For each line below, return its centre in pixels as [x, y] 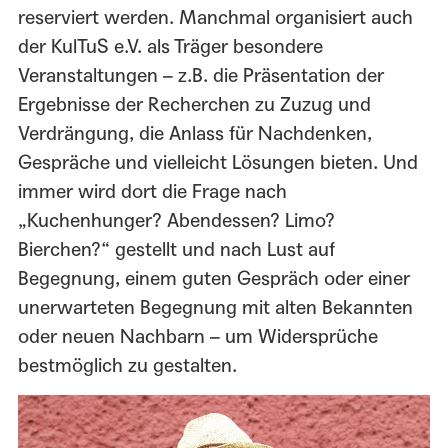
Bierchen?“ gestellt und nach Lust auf [176, 250]
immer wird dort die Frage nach [152, 192]
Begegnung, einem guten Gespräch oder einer [213, 279]
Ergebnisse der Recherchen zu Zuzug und [194, 105]
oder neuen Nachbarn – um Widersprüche [197, 337]
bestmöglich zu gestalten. [127, 366]
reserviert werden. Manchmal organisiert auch [215, 18]
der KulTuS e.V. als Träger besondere [170, 47]
